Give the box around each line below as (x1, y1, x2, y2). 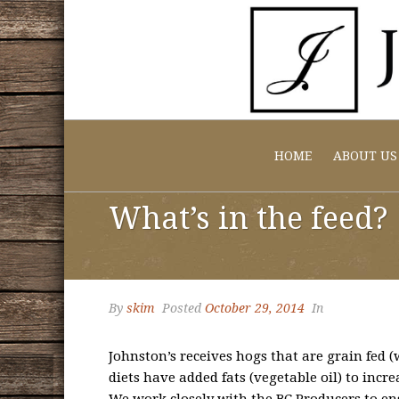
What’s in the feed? (109, 200, 388, 236)
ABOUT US (332, 149, 397, 163)
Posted (159, 301, 205, 315)
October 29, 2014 (205, 301, 305, 315)
